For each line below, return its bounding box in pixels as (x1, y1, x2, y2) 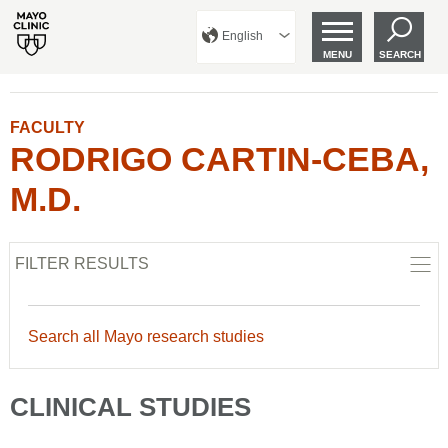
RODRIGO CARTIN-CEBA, (10, 140, 429, 178)
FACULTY (10, 119, 85, 136)
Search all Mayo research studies (28, 328, 264, 345)
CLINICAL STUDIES (10, 392, 251, 422)
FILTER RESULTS (15, 255, 149, 272)
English (222, 29, 263, 43)
